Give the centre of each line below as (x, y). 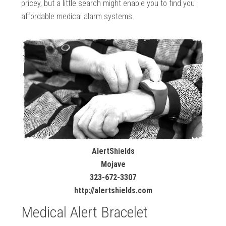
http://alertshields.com (113, 190)
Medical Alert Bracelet (85, 212)
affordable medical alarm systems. (78, 17)
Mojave (113, 164)
